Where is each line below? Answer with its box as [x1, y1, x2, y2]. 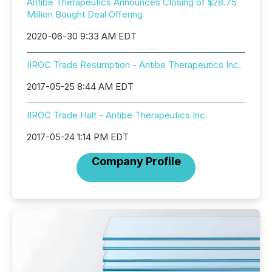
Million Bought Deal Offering [27, 8, 143, 20]
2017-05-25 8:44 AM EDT [27, 81, 134, 92]
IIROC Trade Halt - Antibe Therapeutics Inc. [27, 109, 208, 121]
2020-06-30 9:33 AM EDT [27, 30, 137, 42]
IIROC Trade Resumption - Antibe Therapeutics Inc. [27, 59, 241, 70]
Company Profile [91, 155, 181, 168]
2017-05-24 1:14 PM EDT [27, 131, 129, 143]
